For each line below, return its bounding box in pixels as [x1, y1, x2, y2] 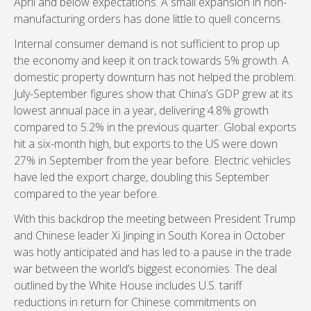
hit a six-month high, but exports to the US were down [14, 136, 278, 151]
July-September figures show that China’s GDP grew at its [14, 86, 293, 101]
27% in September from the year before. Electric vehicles [14, 153, 291, 168]
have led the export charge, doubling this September [14, 169, 269, 185]
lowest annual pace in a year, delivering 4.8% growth [14, 103, 269, 118]
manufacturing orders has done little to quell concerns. [14, 11, 283, 26]
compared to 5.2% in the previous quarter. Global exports [14, 119, 296, 135]
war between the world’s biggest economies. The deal [14, 261, 277, 276]
